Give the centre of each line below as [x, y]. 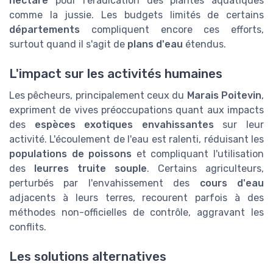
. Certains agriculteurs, [205, 168]
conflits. [28, 227]
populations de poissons [71, 154]
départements [44, 29]
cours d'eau [232, 183]
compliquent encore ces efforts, [172, 29]
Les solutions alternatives [88, 257]
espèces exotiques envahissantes [124, 124]
